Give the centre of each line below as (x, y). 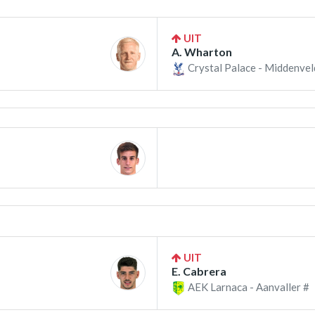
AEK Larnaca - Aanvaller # (247, 287)
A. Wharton (202, 52)
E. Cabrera (199, 271)
